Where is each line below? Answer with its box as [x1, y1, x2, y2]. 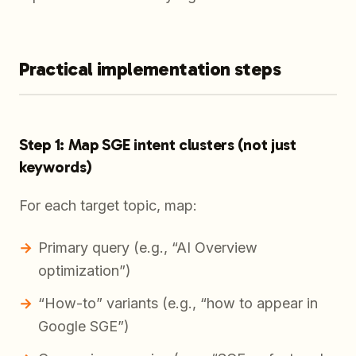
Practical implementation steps [19, 57, 281, 81]
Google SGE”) [38, 318, 130, 335]
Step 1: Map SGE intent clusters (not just [19, 135, 296, 155]
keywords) [19, 157, 92, 177]
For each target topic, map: [19, 197, 197, 215]
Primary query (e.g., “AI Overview [38, 239, 257, 257]
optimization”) [38, 262, 131, 280]
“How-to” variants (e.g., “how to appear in [38, 295, 318, 312]
